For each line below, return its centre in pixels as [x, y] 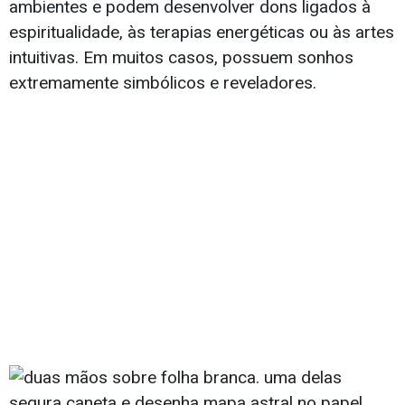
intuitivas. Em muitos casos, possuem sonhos [181, 58]
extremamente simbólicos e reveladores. [163, 83]
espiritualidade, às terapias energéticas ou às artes [202, 33]
